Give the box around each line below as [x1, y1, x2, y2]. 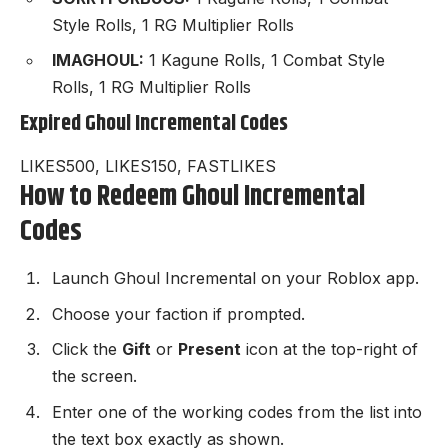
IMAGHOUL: [52, 50, 144, 71]
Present [178, 339, 241, 360]
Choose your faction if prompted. [52, 303, 305, 324]
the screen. [52, 366, 137, 387]
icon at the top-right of [241, 339, 418, 360]
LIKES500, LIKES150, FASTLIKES [20, 156, 276, 177]
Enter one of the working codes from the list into [52, 401, 422, 422]
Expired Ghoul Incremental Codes [20, 106, 288, 141]
